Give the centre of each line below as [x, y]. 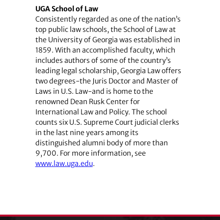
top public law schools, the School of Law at [105, 29]
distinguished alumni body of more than [101, 143]
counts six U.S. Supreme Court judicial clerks [107, 122]
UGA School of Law [67, 9]
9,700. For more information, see [90, 153]
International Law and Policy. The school [101, 112]
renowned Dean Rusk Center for [87, 101]
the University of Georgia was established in [108, 40]
